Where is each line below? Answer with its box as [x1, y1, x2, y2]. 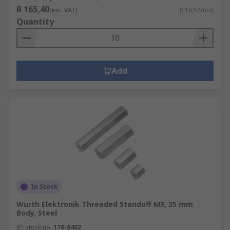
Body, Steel [16, 208, 57, 218]
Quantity [16, 16, 54, 27]
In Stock [31, 182, 58, 191]
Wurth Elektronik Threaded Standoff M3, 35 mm [16, 199, 193, 209]
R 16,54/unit [180, 6, 214, 14]
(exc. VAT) [49, 6, 77, 14]
